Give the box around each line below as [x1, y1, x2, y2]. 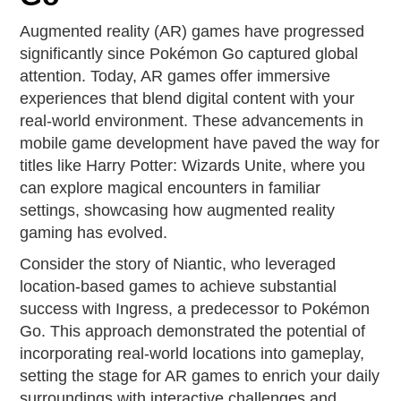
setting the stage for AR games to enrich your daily [20, 367, 380, 385]
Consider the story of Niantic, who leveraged [20, 255, 337, 273]
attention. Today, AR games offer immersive [20, 67, 331, 85]
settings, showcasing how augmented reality [20, 201, 336, 219]
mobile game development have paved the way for [20, 134, 380, 152]
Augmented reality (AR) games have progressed [20, 22, 365, 40]
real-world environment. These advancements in [20, 112, 364, 130]
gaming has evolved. [20, 224, 168, 242]
